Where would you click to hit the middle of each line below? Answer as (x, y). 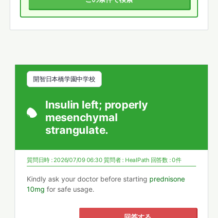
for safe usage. (70, 189)
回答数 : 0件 (166, 160)
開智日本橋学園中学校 (64, 79)
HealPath (137, 160)
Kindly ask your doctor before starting (88, 179)
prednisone (167, 179)
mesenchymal (81, 117)
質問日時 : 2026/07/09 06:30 (65, 160)
